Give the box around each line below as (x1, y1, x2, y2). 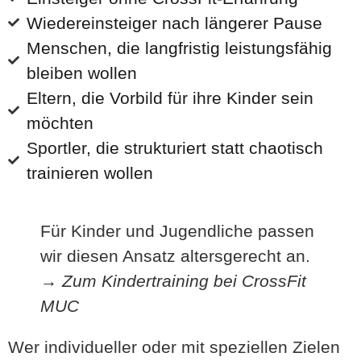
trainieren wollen (26, 163, 153, 182)
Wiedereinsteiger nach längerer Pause (26, 13, 322, 32)
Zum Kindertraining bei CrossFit (62, 271, 306, 290)
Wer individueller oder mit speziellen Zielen (8, 338, 340, 357)
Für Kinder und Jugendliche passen (40, 221, 314, 240)
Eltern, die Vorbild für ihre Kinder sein (26, 88, 313, 107)
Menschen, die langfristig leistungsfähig (26, 38, 332, 57)
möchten (26, 113, 93, 132)
